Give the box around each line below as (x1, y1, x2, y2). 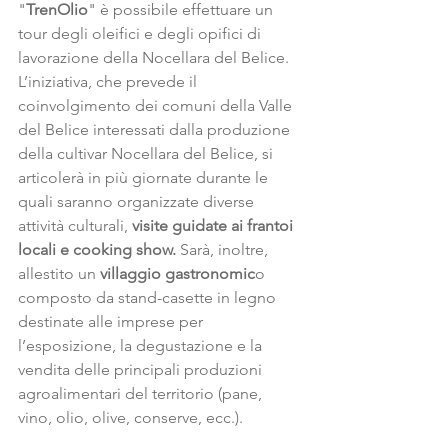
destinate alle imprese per (18, 312, 207, 331)
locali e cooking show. (18, 240, 176, 259)
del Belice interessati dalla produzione (18, 120, 294, 139)
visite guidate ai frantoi (132, 216, 297, 235)
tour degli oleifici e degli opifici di (18, 24, 265, 43)
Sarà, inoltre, (176, 240, 272, 259)
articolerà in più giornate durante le (18, 168, 272, 187)
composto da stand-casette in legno (18, 288, 280, 307)
